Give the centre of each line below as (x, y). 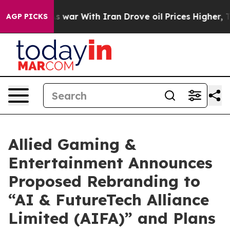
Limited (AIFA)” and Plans (112, 218)
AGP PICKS (27, 16)
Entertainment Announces (110, 163)
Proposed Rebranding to (104, 181)
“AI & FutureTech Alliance (109, 200)
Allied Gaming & (72, 144)
